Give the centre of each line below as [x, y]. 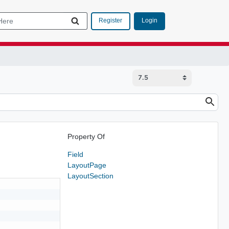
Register [110, 20]
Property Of [86, 136]
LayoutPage [87, 165]
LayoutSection [90, 176]
